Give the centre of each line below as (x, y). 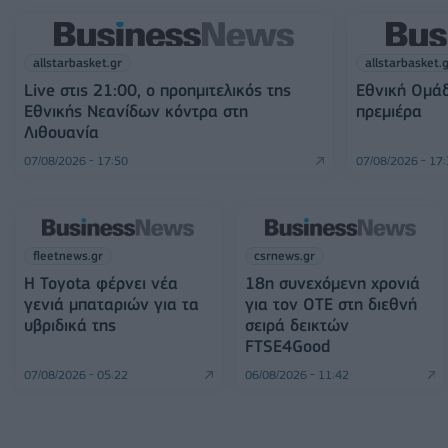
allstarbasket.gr (77, 62)
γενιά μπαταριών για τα (111, 304)
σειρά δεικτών (297, 325)
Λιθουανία (61, 132)
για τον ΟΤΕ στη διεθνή (331, 304)
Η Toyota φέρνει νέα (101, 283)
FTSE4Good (288, 346)
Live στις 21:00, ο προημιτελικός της (157, 90)
